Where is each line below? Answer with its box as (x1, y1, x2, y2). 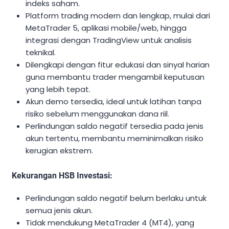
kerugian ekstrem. (26, 145, 94, 156)
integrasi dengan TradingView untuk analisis (26, 34, 192, 45)
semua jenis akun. (26, 204, 93, 216)
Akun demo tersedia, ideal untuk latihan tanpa (26, 96, 202, 107)
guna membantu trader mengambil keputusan (26, 71, 205, 82)
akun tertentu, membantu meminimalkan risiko (26, 132, 204, 144)
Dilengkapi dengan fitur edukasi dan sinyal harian (26, 59, 210, 70)
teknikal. (26, 47, 56, 58)
